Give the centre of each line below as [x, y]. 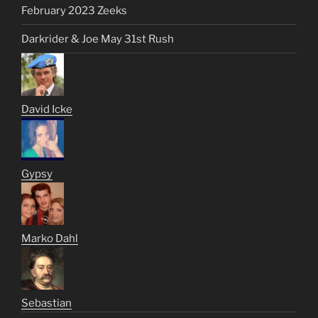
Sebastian [46, 303]
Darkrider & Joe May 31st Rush [98, 39]
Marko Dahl [50, 239]
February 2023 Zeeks [74, 10]
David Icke [47, 110]
